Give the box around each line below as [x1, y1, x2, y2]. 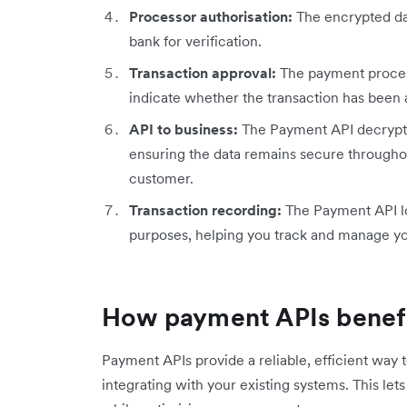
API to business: [129, 120, 238, 139]
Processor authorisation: [129, 7, 293, 26]
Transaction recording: [129, 201, 282, 220]
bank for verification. [129, 32, 262, 51]
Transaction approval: [129, 64, 276, 83]
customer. [129, 169, 194, 188]
